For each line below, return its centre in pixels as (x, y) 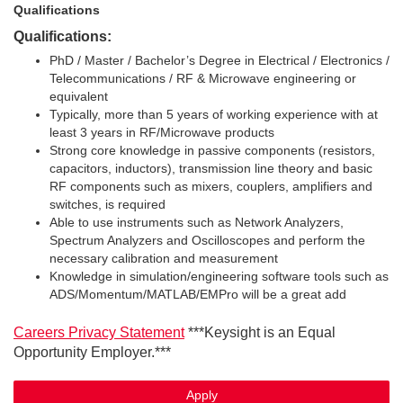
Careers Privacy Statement (99, 332)
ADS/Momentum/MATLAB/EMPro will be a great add (198, 294)
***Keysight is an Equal (262, 332)
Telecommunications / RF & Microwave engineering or (203, 78)
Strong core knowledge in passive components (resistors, (212, 150)
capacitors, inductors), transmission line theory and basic (211, 168)
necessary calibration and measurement (164, 258)
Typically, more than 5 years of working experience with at (214, 114)
